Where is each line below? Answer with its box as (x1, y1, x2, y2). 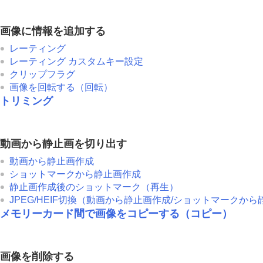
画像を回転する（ (9, 82, 85, 92)
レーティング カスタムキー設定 (9, 56, 143, 66)
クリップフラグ (9, 69, 75, 79)
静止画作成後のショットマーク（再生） (9, 181, 178, 192)
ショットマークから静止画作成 (9, 168, 141, 179)
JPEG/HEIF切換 (9, 194, 77, 205)
